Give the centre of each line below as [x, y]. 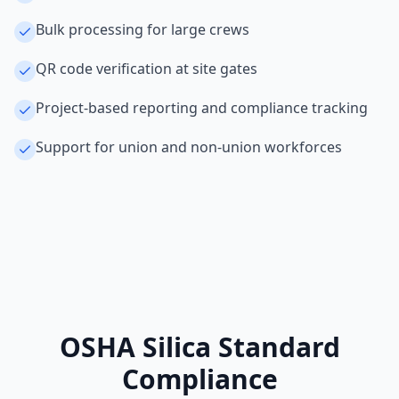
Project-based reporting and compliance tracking [202, 108]
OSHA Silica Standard [199, 347]
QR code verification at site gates [147, 69]
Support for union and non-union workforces [189, 147]
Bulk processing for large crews [142, 29]
